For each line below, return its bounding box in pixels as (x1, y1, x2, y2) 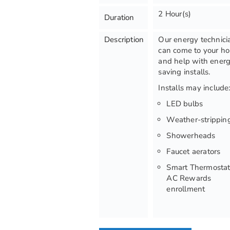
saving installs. (158, 67, 210, 77)
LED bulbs (166, 99, 203, 109)
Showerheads (166, 130, 216, 141)
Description (104, 34, 144, 45)
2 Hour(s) (158, 9, 191, 19)
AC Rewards (166, 173, 212, 183)
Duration (104, 12, 135, 23)
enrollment (166, 184, 205, 194)
